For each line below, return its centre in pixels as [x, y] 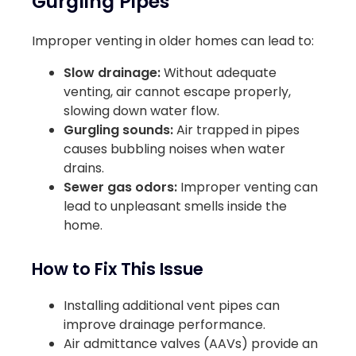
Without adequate [219, 72]
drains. [84, 168]
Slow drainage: [112, 72]
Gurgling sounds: [120, 130]
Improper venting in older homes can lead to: [173, 41]
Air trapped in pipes [238, 130]
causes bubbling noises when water [174, 149]
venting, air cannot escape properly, [177, 91]
